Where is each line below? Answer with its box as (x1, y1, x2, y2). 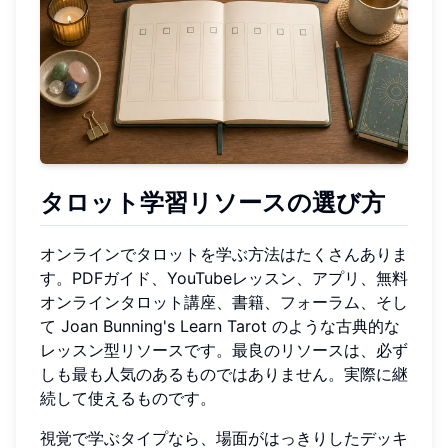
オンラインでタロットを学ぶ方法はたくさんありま (40, 243, 408, 264)
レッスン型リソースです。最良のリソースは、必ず (40, 339, 408, 360)
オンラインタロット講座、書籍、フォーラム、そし (40, 291, 408, 312)
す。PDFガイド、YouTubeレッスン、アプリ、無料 (40, 267, 408, 288)
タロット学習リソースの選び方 (40, 187, 385, 217)
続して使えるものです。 (40, 387, 216, 408)
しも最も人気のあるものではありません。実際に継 (40, 363, 408, 384)
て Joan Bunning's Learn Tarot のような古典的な (40, 315, 400, 336)
